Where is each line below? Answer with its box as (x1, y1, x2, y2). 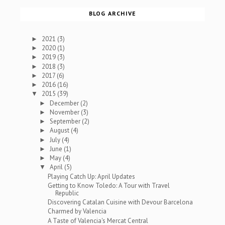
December (50, 98, 81, 107)
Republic (55, 188, 79, 197)
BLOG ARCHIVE (88, 10, 137, 18)
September (50, 117, 82, 126)
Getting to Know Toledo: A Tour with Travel (47, 181, 170, 190)
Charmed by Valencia (47, 207, 106, 216)
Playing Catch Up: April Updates (47, 172, 135, 181)
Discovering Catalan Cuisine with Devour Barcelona (47, 198, 193, 207)
